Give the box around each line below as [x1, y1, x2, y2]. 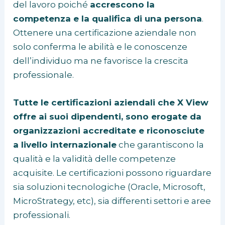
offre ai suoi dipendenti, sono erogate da [13, 111, 202, 122]
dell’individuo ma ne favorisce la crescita [13, 56, 189, 66]
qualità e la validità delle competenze [13, 154, 176, 164]
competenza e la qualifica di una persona [13, 14, 202, 24]
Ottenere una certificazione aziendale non [13, 28, 197, 38]
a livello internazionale [13, 140, 117, 150]
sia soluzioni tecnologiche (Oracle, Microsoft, [13, 182, 206, 192]
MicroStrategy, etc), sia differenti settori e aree [13, 196, 211, 206]
